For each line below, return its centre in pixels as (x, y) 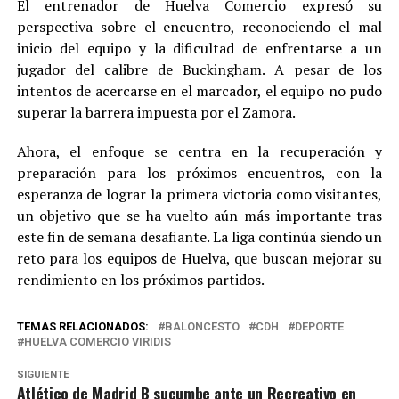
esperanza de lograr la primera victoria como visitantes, (199, 194)
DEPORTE (319, 326)
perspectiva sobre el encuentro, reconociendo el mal (199, 26)
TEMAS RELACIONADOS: (82, 326)
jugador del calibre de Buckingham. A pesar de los (199, 69)
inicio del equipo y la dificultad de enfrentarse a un (199, 48)
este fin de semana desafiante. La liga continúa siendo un (199, 236)
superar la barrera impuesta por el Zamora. (156, 112)
